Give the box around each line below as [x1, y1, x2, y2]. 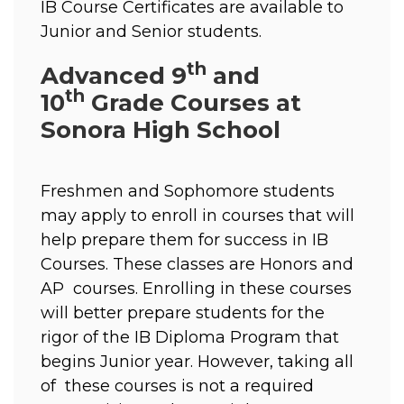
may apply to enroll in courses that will [41, 206, 354, 225]
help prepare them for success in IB [41, 230, 328, 250]
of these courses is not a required [41, 376, 314, 396]
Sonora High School [41, 115, 280, 144]
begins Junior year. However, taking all [41, 352, 353, 372]
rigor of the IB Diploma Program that [41, 327, 339, 347]
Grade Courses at [85, 88, 301, 117]
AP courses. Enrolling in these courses [41, 279, 352, 298]
